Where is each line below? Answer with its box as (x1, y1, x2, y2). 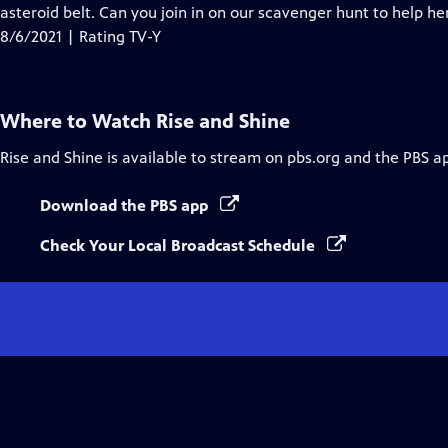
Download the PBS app (40, 196, 212, 215)
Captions (127, 26, 190, 45)
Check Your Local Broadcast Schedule (40, 236, 319, 255)
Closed (127, 2, 175, 21)
